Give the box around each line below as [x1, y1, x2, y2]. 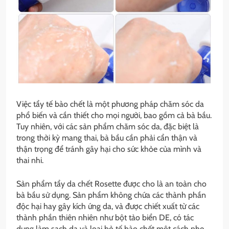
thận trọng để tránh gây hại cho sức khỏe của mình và [16, 144, 201, 154]
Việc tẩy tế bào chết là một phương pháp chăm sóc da [16, 99, 204, 109]
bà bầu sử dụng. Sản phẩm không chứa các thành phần [16, 190, 206, 200]
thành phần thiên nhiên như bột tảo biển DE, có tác [16, 212, 194, 222]
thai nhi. [16, 155, 43, 165]
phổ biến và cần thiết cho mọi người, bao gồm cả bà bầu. [16, 110, 212, 120]
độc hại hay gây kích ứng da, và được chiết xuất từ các [16, 201, 199, 211]
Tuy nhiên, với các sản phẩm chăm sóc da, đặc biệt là [16, 121, 199, 131]
